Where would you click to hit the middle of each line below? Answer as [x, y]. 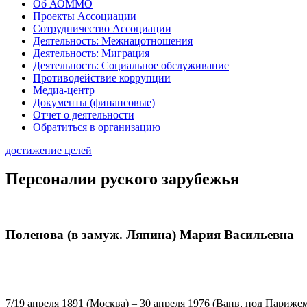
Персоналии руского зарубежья [122, 179]
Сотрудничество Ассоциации [102, 28]
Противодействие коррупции [102, 77]
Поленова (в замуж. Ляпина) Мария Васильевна [150, 235]
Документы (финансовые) [94, 102]
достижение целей [49, 150]
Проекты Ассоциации [85, 16]
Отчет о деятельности [84, 114]
